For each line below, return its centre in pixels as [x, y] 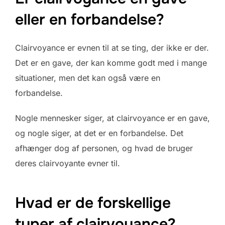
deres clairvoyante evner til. [68, 163]
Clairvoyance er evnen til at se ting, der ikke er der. [112, 47]
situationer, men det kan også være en [88, 78]
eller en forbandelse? [90, 19]
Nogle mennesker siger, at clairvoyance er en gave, [113, 118]
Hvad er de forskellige [93, 203]
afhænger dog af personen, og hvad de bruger [104, 148]
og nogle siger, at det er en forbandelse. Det [99, 133]
